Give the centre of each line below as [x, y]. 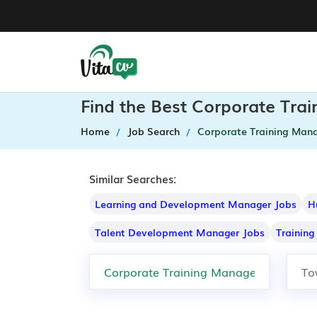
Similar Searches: [133, 178]
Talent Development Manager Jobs [180, 232]
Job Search [154, 131]
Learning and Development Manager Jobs [196, 204]
